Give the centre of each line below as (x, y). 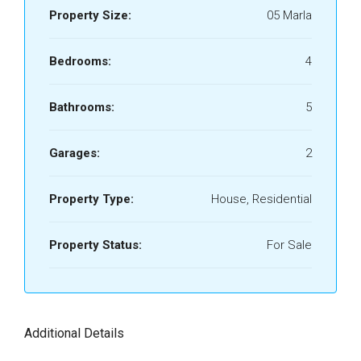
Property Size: (90, 15)
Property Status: (95, 245)
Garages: (75, 153)
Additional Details (74, 333)
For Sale (289, 245)
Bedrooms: (80, 61)
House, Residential (261, 199)
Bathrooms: (82, 107)
